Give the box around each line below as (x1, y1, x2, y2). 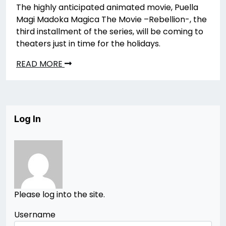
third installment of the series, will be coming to (16, 25, 203, 37)
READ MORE (16, 58, 65, 70)
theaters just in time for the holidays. (16, 37, 160, 49)
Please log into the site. (14, 188, 105, 200)
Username (14, 208, 55, 220)
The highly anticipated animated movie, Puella (16, 1, 198, 13)
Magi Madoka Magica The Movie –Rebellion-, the (16, 13, 207, 25)
